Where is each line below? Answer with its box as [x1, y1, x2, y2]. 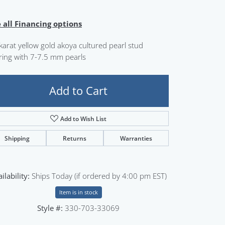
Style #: [37, 202, 63, 213]
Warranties [120, 134, 152, 142]
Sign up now [88, 6, 135, 17]
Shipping [5, 134, 30, 142]
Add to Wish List [60, 114, 107, 123]
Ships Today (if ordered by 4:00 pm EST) [32, 170, 167, 181]
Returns [63, 134, 87, 142]
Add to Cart [49, 82, 107, 98]
